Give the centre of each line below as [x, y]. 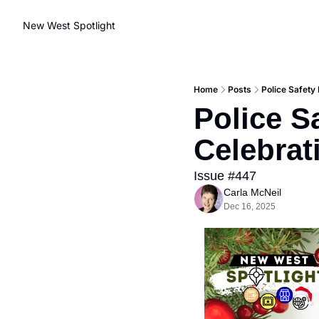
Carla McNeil [252, 192]
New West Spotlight [69, 25]
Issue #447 [225, 176]
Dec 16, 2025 [250, 206]
